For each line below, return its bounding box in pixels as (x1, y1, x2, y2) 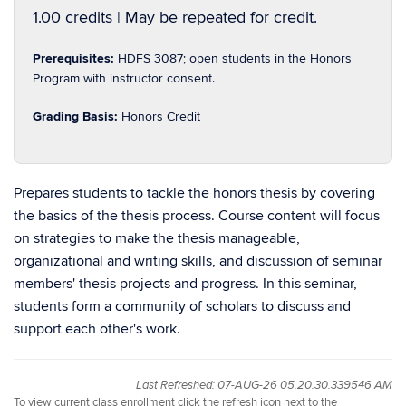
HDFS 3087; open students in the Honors (118, 51, 352, 66)
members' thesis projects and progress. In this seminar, (14, 275, 357, 293)
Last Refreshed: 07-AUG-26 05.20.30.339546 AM (136, 379, 392, 392)
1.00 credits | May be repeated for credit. (33, 8, 317, 27)
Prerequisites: (33, 51, 118, 66)
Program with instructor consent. (33, 71, 215, 86)
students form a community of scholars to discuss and (14, 297, 351, 315)
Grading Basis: (33, 109, 121, 124)
